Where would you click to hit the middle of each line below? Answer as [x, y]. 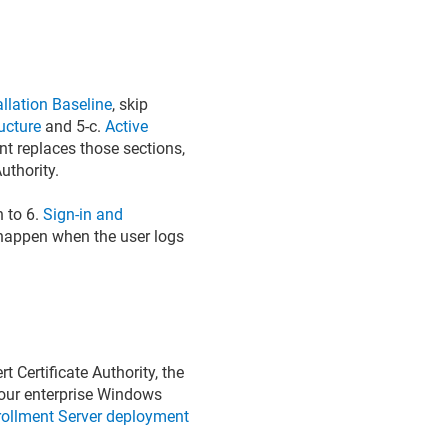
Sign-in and [83, 214]
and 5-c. [73, 126]
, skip [130, 104]
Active [127, 126]
